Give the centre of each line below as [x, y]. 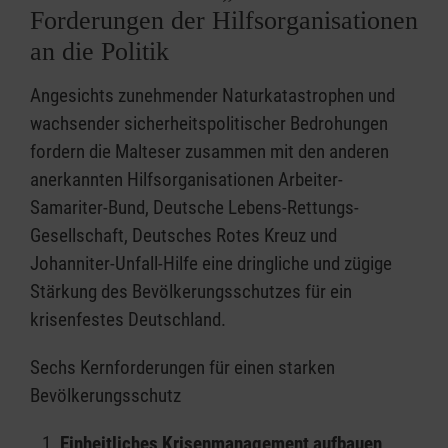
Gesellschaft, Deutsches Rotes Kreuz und [183, 235]
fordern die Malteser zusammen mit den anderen [209, 151]
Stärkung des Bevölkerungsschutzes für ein [191, 291]
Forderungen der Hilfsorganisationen [224, 20]
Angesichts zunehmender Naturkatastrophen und [212, 95]
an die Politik [99, 51]
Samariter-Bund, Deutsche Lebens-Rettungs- [194, 207]
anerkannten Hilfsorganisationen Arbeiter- [186, 179]
